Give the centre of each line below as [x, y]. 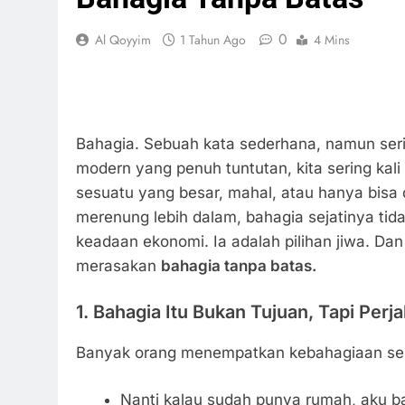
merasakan [118, 265]
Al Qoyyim [123, 40]
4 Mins [332, 40]
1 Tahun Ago [213, 40]
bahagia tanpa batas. [239, 265]
